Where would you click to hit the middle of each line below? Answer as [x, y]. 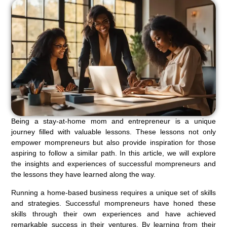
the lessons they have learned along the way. [84, 174]
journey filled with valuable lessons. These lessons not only [113, 131]
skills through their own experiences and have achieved [113, 214]
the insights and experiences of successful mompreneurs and [113, 163]
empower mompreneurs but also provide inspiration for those [113, 142]
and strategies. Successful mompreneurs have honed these [113, 203]
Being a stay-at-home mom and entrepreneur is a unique [113, 121]
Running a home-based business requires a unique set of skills [113, 192]
